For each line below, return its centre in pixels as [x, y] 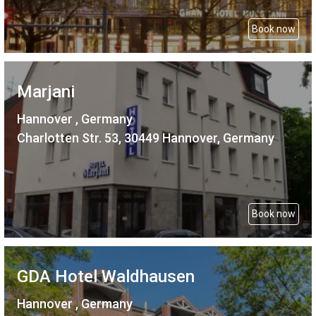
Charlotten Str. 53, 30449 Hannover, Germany [146, 138]
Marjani [46, 91]
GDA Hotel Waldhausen [106, 276]
